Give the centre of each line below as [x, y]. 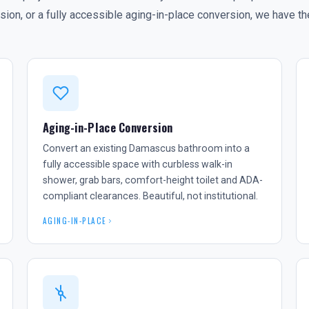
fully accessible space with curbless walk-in [137, 164]
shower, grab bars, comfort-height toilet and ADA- [152, 180]
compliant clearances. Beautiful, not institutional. [150, 196]
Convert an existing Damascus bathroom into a [146, 148]
